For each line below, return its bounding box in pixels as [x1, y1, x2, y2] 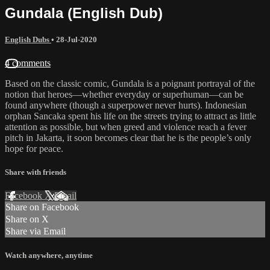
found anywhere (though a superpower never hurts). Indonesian [5, 99, 246, 110]
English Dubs [5, 34, 51, 44]
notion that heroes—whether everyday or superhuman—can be [5, 89, 243, 99]
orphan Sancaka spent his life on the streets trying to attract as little [5, 110, 256, 121]
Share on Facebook [5, 202, 79, 213]
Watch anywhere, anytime [5, 251, 93, 260]
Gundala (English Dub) [5, 4, 163, 21]
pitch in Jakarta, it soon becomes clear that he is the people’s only [5, 132, 251, 143]
